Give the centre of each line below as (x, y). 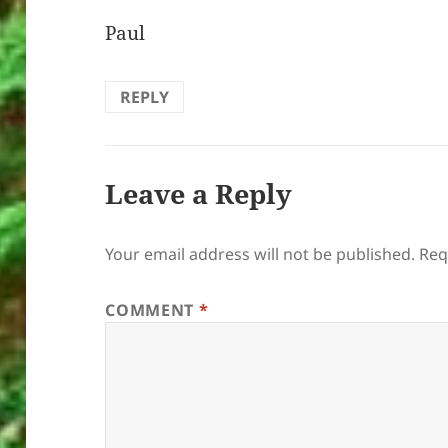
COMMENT (152, 310)
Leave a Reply (199, 194)
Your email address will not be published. (260, 254)
